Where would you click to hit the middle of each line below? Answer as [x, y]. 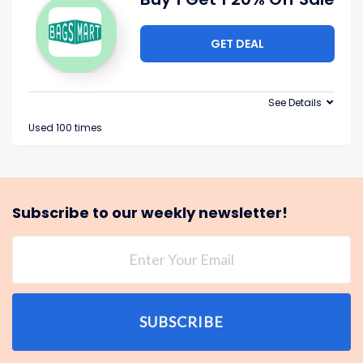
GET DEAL [237, 44]
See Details [295, 103]
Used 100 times [65, 128]
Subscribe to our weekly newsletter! [150, 213]
